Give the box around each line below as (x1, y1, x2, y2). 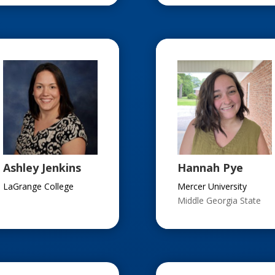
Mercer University (177, 180, 247, 193)
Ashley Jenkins (2, 160, 81, 176)
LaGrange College (2, 180, 74, 193)
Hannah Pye (177, 160, 243, 176)
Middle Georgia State (177, 195, 261, 207)
